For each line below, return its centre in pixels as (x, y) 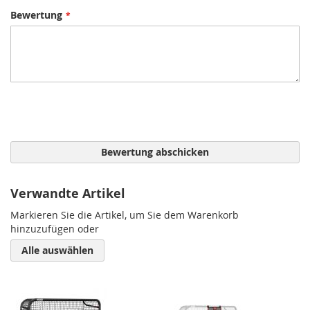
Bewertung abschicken (155, 152)
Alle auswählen (57, 250)
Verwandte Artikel (68, 193)
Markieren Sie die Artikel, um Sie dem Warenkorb (125, 215)
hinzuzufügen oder (55, 229)
